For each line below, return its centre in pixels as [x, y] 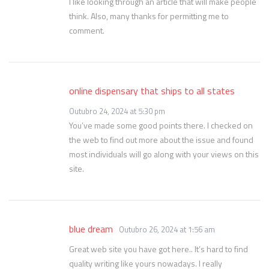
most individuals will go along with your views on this [164, 154]
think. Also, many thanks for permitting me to [149, 16]
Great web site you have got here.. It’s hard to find [159, 249]
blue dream [91, 229]
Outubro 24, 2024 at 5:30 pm [117, 111]
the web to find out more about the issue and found [161, 140]
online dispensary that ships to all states [152, 91]
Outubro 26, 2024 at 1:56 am [167, 229]
